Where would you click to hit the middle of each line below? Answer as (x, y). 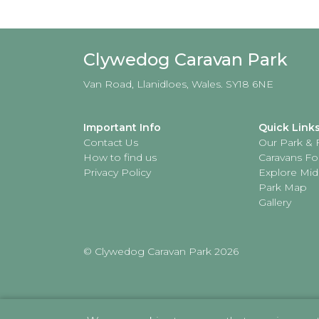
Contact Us (111, 142)
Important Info (122, 127)
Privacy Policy (117, 172)
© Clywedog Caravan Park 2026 (161, 251)
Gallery (275, 202)
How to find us (120, 157)
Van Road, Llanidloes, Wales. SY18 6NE (178, 84)
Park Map (283, 187)
